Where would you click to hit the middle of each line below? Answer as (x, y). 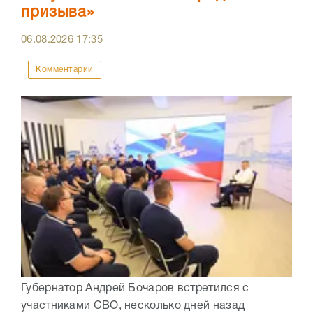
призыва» (58, 13)
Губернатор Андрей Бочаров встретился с (135, 289)
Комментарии (65, 70)
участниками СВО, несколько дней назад (133, 306)
